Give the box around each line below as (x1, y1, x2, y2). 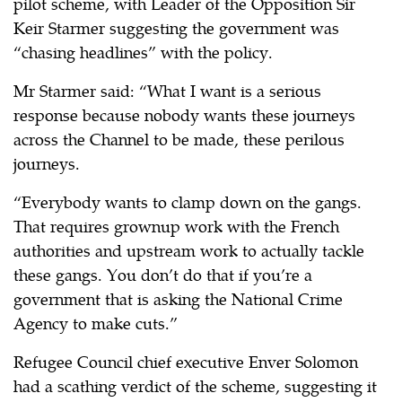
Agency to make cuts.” (13, 310, 178, 334)
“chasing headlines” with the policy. (13, 39, 273, 63)
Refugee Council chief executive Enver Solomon (13, 349, 358, 372)
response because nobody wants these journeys (13, 102, 355, 126)
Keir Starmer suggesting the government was (13, 15, 339, 39)
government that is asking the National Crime (13, 286, 343, 310)
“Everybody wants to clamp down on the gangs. (13, 189, 362, 213)
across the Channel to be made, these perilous (13, 127, 345, 150)
